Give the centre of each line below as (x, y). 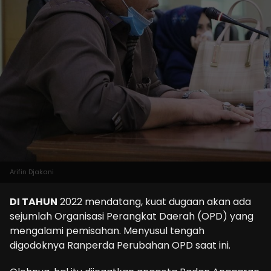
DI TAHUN (34, 202)
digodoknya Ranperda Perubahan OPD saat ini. (120, 246)
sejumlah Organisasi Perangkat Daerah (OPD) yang (132, 217)
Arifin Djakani (32, 172)
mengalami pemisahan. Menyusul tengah (107, 231)
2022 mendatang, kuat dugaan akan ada (154, 202)
